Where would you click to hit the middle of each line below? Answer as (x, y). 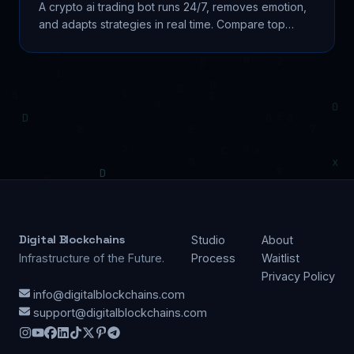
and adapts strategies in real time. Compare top (162, 24)
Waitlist (281, 258)
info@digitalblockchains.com (107, 294)
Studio (208, 239)
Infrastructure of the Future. (92, 258)
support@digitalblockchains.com (119, 312)
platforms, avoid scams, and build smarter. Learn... (167, 41)
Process (213, 258)
